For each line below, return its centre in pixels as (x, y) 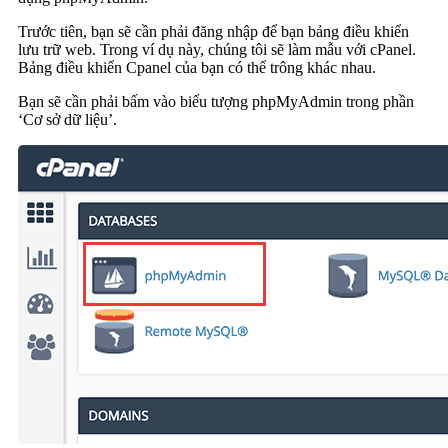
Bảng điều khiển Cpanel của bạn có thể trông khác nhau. (197, 68)
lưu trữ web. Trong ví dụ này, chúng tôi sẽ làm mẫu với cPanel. (217, 50)
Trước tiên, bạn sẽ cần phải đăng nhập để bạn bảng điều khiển (213, 32)
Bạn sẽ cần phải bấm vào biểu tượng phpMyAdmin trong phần (216, 102)
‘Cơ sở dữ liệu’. (67, 120)
